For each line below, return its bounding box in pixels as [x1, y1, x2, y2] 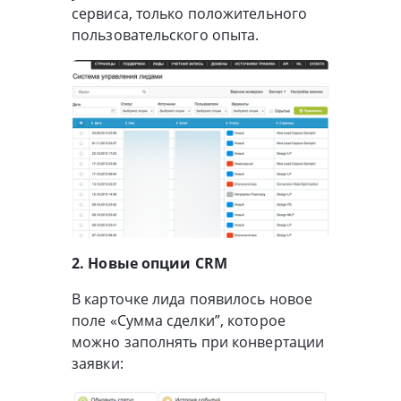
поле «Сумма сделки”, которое [72, 310, 286, 330]
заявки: [72, 353, 124, 373]
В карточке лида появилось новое [72, 288, 313, 309]
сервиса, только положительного [72, 4, 308, 24]
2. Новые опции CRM [72, 252, 227, 273]
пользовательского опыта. [72, 25, 260, 46]
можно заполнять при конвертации [72, 331, 325, 352]
